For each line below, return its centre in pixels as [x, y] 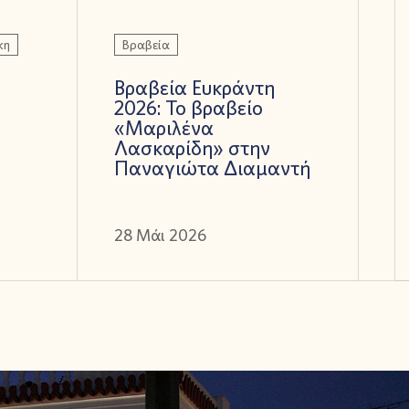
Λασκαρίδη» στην [192, 147]
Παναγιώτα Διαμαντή [212, 168]
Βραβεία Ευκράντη [194, 87]
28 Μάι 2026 [160, 235]
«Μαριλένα [163, 127]
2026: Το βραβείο [188, 107]
